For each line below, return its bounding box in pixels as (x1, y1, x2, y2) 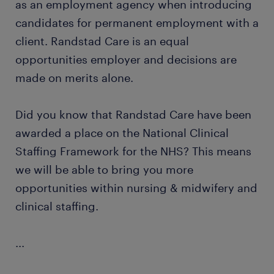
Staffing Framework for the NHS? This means (15, 144, 251, 158)
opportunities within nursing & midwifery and (15, 181, 257, 194)
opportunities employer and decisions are (15, 53, 237, 66)
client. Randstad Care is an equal (15, 34, 189, 48)
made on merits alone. (15, 71, 133, 84)
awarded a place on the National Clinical (15, 126, 229, 139)
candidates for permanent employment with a (15, 16, 259, 29)
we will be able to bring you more (15, 163, 193, 176)
